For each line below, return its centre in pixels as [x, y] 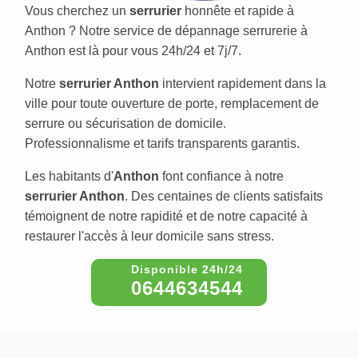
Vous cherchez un [77, 10]
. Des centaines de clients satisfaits [224, 196]
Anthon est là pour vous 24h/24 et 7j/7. [133, 50]
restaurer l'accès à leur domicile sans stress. [149, 236]
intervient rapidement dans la [243, 83]
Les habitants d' [69, 176]
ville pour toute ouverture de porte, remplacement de [172, 103]
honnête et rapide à [238, 10]
